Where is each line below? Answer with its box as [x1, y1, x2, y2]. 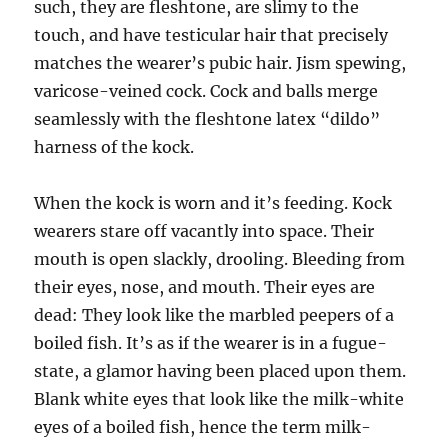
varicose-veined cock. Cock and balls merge [34, 81, 379, 101]
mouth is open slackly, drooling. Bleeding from [34, 249, 406, 269]
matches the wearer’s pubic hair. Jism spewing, [34, 53, 407, 73]
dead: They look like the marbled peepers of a [34, 305, 395, 325]
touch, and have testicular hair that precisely [34, 25, 389, 45]
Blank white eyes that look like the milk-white [34, 389, 405, 409]
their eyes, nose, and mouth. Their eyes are [34, 277, 376, 297]
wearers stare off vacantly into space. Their [34, 221, 375, 241]
